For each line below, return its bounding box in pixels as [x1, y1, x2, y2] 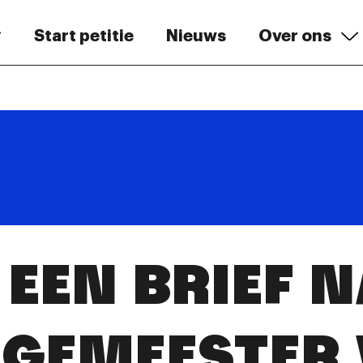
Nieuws [165, 28, 226, 44]
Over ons [258, 28, 331, 44]
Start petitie [33, 28, 134, 44]
